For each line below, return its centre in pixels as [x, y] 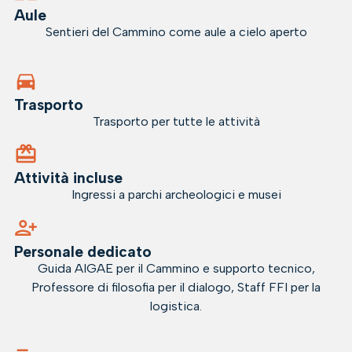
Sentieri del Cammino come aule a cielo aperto [176, 32]
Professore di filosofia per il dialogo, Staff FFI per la [176, 287]
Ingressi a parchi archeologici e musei [176, 195]
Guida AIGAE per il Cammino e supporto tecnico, [176, 268]
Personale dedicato [82, 251]
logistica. [176, 306]
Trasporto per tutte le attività [176, 122]
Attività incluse [68, 178]
